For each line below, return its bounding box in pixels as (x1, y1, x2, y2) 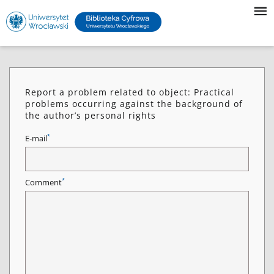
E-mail (25, 133, 47, 144)
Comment (25, 177, 62, 188)
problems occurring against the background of (25, 98, 243, 109)
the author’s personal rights (25, 109, 156, 121)
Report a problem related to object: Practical (25, 86, 234, 98)
